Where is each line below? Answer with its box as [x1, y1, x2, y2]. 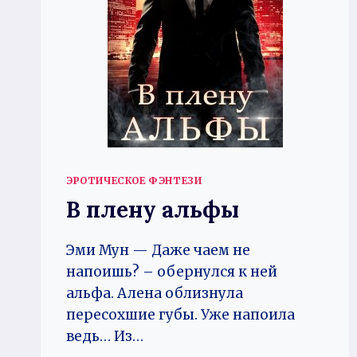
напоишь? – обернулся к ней [66, 262, 277, 280]
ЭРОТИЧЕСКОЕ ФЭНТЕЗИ [66, 175, 202, 186]
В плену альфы [66, 194, 239, 224]
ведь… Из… [66, 327, 143, 345]
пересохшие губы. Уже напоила [66, 305, 295, 324]
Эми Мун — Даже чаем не [66, 241, 250, 259]
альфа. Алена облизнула [66, 284, 243, 302]
